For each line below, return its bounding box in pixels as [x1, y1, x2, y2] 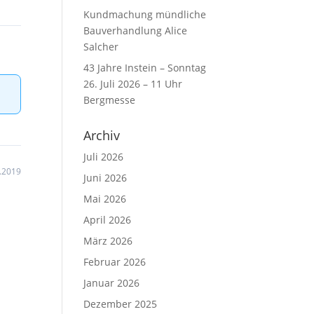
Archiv [83, 127, 121, 144]
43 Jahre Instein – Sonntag [83, 61, 207, 74]
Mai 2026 [83, 192, 127, 205]
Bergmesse [83, 93, 136, 107]
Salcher [83, 40, 119, 53]
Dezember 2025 [83, 297, 158, 310]
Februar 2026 [83, 255, 146, 268]
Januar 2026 [83, 276, 140, 289]
